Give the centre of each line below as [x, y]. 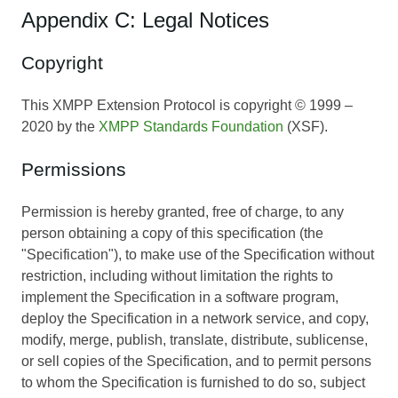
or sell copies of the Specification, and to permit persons [196, 361]
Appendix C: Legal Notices [145, 20]
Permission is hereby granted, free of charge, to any [183, 211]
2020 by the [60, 126]
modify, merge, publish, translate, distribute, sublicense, [195, 339]
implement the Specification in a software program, [180, 297]
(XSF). [306, 126]
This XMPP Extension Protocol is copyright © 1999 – [187, 105]
